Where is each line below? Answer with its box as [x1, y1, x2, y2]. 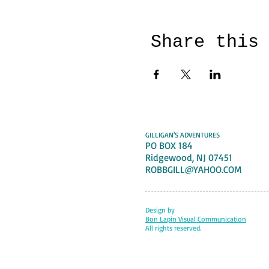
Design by [145, 205, 175, 214]
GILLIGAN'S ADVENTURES [145, 130, 220, 139]
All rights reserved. [145, 223, 204, 232]
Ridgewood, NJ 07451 [145, 151, 232, 163]
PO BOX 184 [145, 139, 193, 151]
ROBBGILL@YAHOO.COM [145, 163, 241, 175]
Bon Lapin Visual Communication [145, 214, 246, 223]
